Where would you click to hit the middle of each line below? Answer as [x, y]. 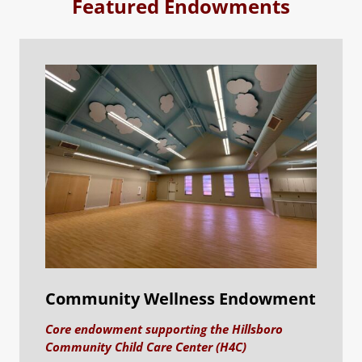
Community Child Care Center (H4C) [146, 346]
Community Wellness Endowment [181, 298]
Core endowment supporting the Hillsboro [164, 328]
